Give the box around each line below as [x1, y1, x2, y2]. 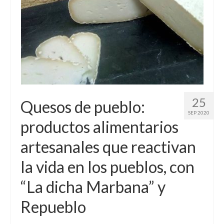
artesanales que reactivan [20, 137, 196, 157]
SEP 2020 [188, 109, 209, 116]
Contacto [22, 19, 55, 29]
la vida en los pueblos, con [20, 157, 194, 177]
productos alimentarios [20, 117, 178, 137]
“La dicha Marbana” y [20, 177, 165, 197]
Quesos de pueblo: [20, 97, 145, 117]
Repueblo [20, 197, 86, 217]
